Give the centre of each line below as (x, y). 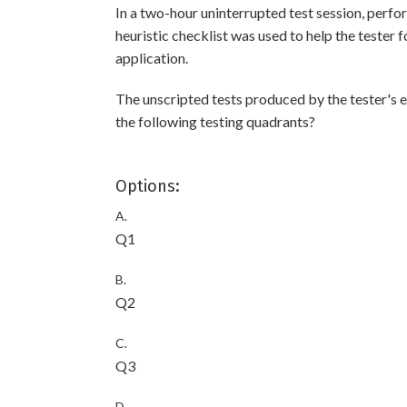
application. (152, 58)
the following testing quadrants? (215, 121)
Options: (148, 186)
